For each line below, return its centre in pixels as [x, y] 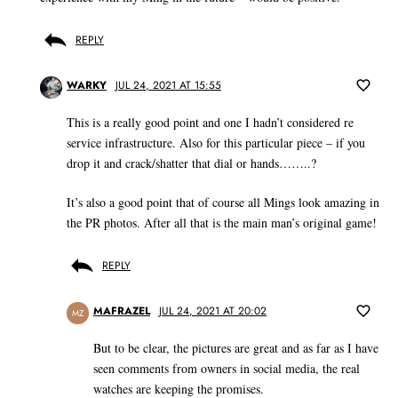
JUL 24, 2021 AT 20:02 [213, 311]
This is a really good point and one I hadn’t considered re [210, 123]
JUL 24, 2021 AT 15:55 [168, 86]
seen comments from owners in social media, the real [227, 369]
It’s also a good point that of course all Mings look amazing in [223, 203]
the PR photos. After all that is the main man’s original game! [222, 223]
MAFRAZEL [122, 311]
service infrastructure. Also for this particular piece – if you [216, 143]
